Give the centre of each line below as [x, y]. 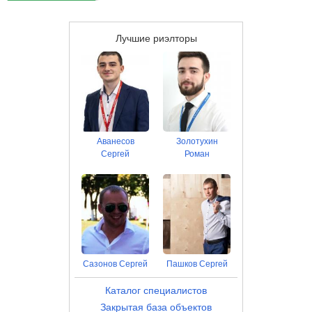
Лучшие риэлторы [156, 38]
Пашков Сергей [197, 264]
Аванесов [115, 141]
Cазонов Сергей [115, 264]
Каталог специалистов [156, 290]
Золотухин [197, 141]
